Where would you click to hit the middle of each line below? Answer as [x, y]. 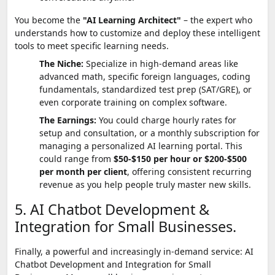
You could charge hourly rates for [166, 120]
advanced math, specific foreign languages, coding [145, 76]
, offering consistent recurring [189, 171]
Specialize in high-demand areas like [161, 63]
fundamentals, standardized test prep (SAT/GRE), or [145, 89]
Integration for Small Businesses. [126, 226]
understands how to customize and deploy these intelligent [137, 33]
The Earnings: [68, 120]
